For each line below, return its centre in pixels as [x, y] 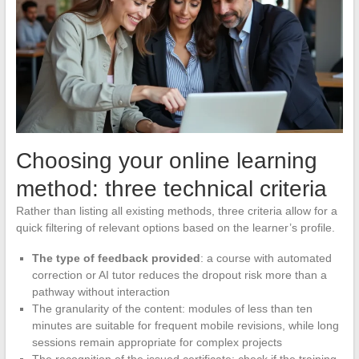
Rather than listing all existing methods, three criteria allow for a [176, 210]
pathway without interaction [101, 291]
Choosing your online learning [166, 160]
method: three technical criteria [171, 188]
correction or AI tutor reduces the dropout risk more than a [179, 274]
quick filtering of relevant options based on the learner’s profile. [175, 227]
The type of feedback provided [116, 258]
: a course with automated [266, 258]
